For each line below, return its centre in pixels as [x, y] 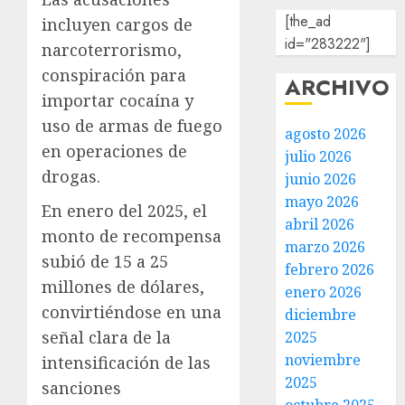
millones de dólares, [123, 287]
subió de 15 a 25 [105, 261]
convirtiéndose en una [132, 312]
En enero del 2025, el [124, 211]
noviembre [323, 360]
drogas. [71, 176]
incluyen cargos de [117, 24]
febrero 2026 [330, 269]
